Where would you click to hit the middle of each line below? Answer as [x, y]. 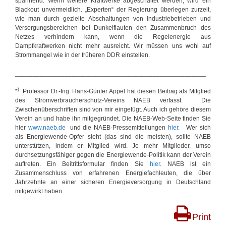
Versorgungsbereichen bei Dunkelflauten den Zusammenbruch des [113, 27]
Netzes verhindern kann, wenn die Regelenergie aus [113, 37]
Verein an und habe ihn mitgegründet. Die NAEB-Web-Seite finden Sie [113, 118]
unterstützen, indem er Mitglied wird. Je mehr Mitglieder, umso [113, 146]
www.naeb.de [47, 127]
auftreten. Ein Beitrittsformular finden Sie [82, 164]
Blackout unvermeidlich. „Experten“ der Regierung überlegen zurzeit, [113, 9]
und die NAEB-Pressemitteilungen [117, 127]
